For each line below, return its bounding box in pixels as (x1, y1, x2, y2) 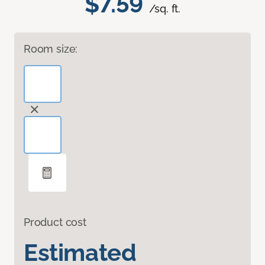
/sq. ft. (148, 2, 181, 15)
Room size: (24, 43, 78, 56)
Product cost (24, 216, 86, 229)
